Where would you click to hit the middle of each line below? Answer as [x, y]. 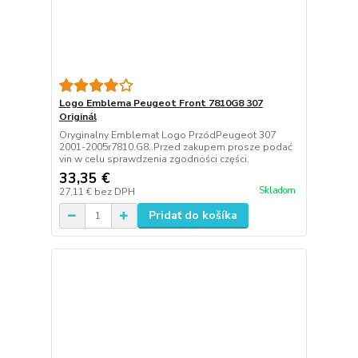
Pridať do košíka [193, 216]
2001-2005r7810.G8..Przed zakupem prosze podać [175, 147]
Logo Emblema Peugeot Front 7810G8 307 [161, 103]
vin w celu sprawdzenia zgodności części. [154, 159]
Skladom [277, 190]
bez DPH [114, 192]
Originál [78, 117]
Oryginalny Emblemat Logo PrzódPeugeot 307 [167, 135]
